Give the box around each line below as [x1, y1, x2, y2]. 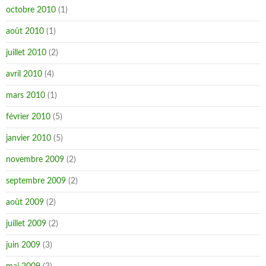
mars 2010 [6, 91, 45, 100]
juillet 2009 [6, 220, 46, 228]
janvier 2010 [6, 134, 51, 142]
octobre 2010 [6, 6, 56, 14]
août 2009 [6, 198, 44, 207]
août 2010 [6, 27, 44, 36]
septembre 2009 [6, 177, 66, 185]
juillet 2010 [6, 49, 46, 57]
